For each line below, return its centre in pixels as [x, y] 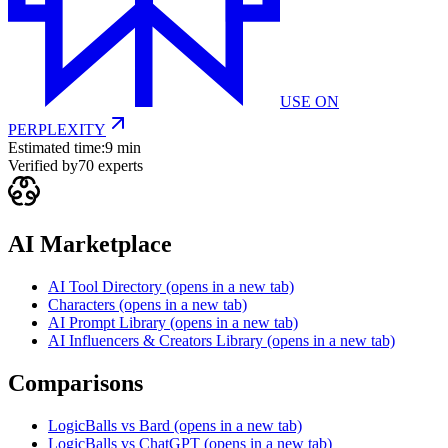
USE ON [309, 102]
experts [118, 166]
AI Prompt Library [107, 323]
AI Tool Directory [107, 287]
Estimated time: [56, 148]
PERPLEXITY [57, 130]
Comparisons [75, 383]
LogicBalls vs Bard [109, 426]
